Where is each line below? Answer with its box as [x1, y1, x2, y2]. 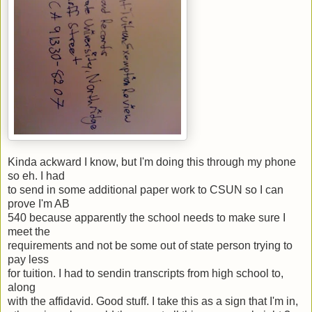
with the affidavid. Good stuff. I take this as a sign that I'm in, [8, 295, 298, 307]
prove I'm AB [8, 197, 70, 210]
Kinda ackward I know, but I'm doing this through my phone [8, 155, 296, 168]
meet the [8, 225, 50, 237]
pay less [8, 253, 49, 265]
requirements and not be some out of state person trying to [8, 239, 292, 251]
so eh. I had [8, 169, 65, 182]
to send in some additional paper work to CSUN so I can [8, 183, 283, 196]
